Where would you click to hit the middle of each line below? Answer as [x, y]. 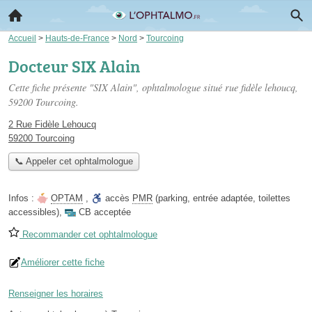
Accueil [22, 38]
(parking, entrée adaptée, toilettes [221, 198]
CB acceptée [105, 212]
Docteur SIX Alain [74, 66]
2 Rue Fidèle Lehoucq [52, 124]
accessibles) [34, 212]
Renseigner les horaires [56, 294]
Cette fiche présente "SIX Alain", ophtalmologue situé [117, 87]
